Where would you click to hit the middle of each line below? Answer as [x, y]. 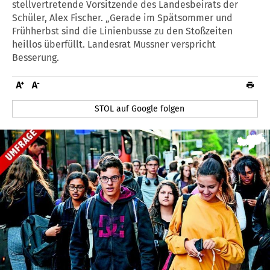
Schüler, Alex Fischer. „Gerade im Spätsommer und [122, 17]
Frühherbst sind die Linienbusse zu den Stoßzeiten [122, 31]
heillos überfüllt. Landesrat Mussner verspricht [114, 44]
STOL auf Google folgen [140, 108]
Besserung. [36, 57]
